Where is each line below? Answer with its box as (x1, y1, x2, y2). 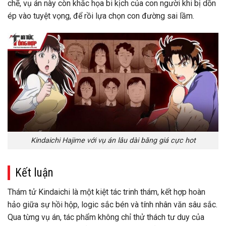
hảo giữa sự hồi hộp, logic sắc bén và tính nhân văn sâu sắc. (8, 200, 217, 210)
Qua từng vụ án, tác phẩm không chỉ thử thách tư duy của (8, 212, 204, 222)
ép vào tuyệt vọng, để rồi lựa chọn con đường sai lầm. (8, 11, 194, 21)
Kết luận (15, 165, 53, 180)
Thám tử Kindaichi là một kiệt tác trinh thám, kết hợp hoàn (8, 187, 205, 197)
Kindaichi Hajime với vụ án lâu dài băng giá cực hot (30, 136, 196, 145)
